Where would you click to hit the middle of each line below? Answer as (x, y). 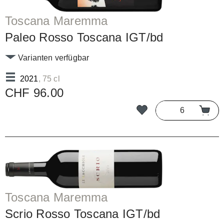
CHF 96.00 (34, 93)
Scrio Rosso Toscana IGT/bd (83, 214)
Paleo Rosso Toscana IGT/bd (84, 37)
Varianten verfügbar (53, 58)
